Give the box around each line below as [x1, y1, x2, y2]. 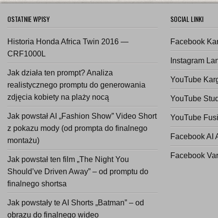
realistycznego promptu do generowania [7, 81, 145, 90]
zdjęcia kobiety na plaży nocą [7, 93, 109, 102]
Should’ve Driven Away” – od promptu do [7, 167, 148, 176]
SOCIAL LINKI [170, 14, 204, 24]
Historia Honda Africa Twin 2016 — [7, 37, 128, 46]
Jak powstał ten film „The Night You [7, 155, 129, 164]
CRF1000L [7, 50, 46, 58]
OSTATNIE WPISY [7, 14, 50, 24]
